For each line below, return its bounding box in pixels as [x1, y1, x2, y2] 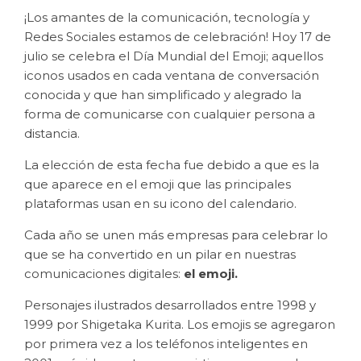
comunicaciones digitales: [24, 266, 184, 281]
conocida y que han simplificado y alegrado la [24, 87, 301, 102]
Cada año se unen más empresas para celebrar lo [24, 227, 328, 243]
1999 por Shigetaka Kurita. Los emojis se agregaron [24, 317, 335, 332]
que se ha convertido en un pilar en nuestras [24, 247, 296, 262]
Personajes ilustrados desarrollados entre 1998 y [24, 297, 316, 313]
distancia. [24, 126, 83, 141]
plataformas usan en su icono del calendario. [24, 196, 300, 211]
